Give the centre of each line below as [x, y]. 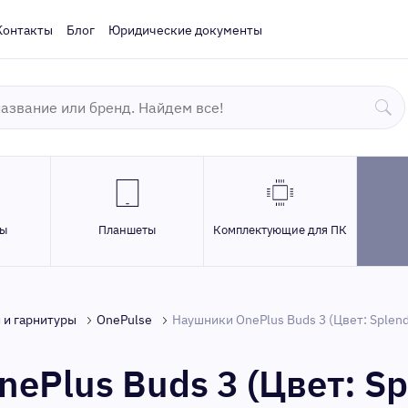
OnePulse [124, 320]
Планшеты [127, 230]
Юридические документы [185, 30]
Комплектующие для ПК [280, 230]
